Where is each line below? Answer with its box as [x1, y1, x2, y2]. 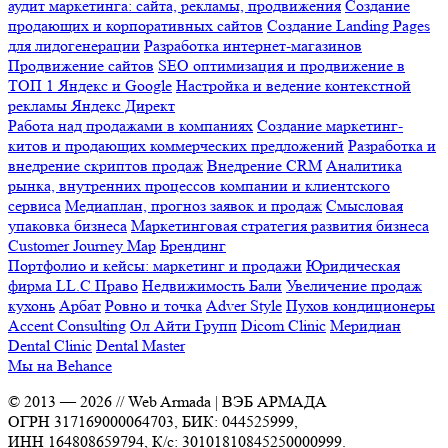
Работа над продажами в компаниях [8, 116, 253, 136]
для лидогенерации [8, 36, 140, 56]
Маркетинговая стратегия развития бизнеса [131, 216, 429, 236]
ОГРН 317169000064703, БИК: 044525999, [8, 412, 298, 432]
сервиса [8, 196, 61, 216]
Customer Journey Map [8, 236, 156, 256]
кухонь [8, 296, 55, 316]
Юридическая [306, 256, 400, 276]
